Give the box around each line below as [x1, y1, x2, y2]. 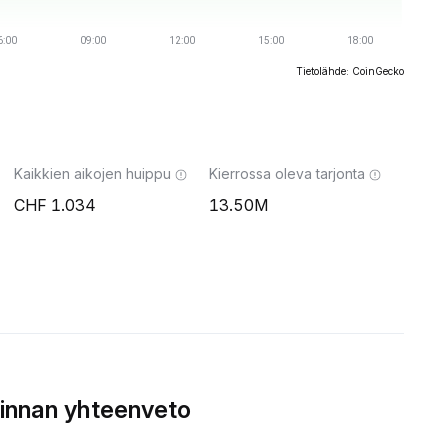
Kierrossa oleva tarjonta [209, 165, 365, 182]
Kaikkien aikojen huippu [14, 165, 171, 182]
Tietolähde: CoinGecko [296, 65, 404, 77]
